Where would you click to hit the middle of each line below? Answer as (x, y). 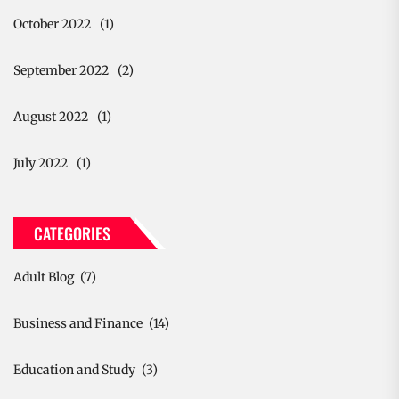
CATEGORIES (72, 233)
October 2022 (52, 24)
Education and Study (74, 369)
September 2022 (61, 70)
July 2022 (41, 163)
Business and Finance (78, 323)
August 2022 (51, 116)
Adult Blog (44, 277)
